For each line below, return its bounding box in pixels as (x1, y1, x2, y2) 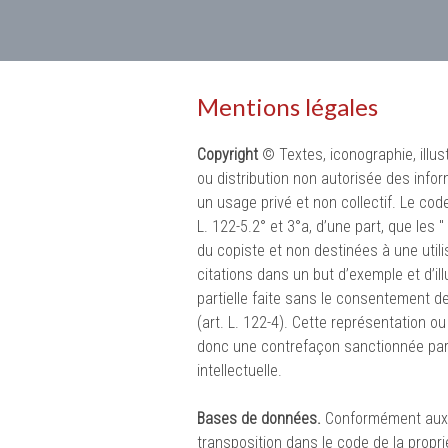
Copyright (197, 145, 258, 165)
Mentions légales (197, 92, 378, 122)
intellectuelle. (197, 361, 282, 381)
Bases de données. (197, 409, 321, 429)
